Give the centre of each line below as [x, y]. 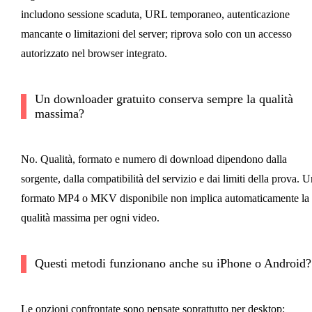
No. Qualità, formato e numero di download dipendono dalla [154, 159]
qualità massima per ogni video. [90, 218]
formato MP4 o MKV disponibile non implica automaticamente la [165, 198]
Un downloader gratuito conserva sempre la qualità [164, 99]
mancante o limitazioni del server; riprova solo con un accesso [156, 34]
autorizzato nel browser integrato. [94, 54]
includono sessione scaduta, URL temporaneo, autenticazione [155, 15]
